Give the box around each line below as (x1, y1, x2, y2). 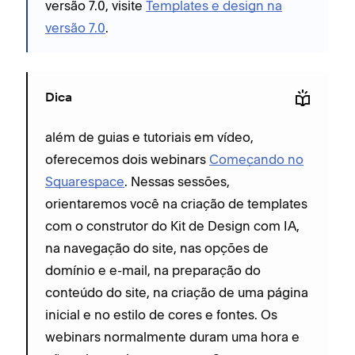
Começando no (209, 151, 303, 167)
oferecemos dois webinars (45, 151, 209, 167)
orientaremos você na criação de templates (45, 196, 307, 212)
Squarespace (45, 174, 124, 189)
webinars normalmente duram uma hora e (45, 329, 300, 345)
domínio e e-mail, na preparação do (45, 262, 261, 278)
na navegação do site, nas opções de (45, 240, 269, 256)
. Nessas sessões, (124, 174, 230, 189)
